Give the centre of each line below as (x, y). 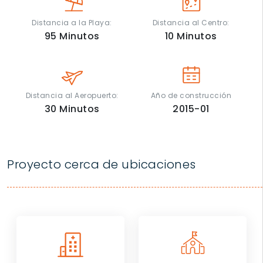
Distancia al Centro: (191, 23)
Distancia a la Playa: (72, 23)
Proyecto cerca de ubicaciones (102, 165)
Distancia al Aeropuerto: (72, 96)
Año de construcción (191, 96)
